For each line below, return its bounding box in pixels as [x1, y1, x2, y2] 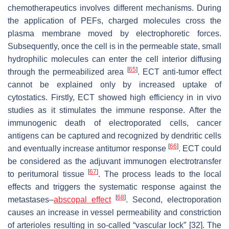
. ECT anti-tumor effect [137, 67, 222, 77]
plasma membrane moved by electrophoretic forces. [8, 29, 221, 38]
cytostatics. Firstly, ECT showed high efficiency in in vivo [8, 93, 221, 102]
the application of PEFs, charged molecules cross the [8, 16, 221, 26]
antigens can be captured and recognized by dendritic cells [8, 131, 221, 141]
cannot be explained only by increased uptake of [8, 80, 221, 89]
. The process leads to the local [98, 170, 222, 179]
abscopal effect [54, 195, 111, 204]
